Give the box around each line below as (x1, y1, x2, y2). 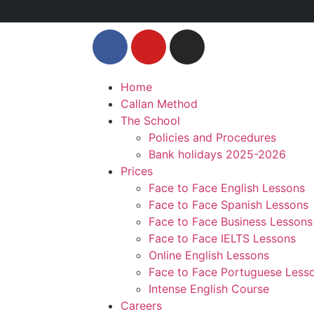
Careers (121, 299, 162, 313)
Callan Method (121, 97, 198, 111)
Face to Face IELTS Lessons (149, 231, 296, 245)
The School (121, 114, 180, 128)
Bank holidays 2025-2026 (149, 147, 286, 161)
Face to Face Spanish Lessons (149, 198, 308, 212)
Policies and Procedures (149, 130, 276, 144)
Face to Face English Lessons (149, 181, 305, 195)
